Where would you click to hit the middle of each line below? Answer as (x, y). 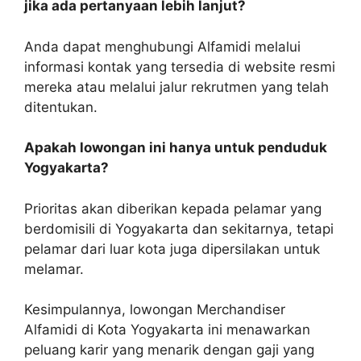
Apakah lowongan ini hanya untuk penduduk (176, 148)
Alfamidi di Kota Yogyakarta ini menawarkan (167, 330)
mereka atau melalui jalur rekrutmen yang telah (176, 87)
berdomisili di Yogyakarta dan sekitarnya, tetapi (179, 228)
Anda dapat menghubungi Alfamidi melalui (162, 46)
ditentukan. (61, 107)
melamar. (54, 269)
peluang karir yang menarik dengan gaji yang (169, 350)
